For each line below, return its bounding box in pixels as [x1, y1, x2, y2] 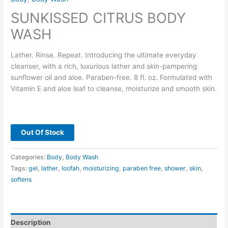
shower [164, 164, 186, 173]
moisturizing [83, 164, 120, 173]
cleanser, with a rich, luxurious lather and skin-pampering [11, 62, 197, 70]
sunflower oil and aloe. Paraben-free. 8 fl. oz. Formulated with [11, 73, 213, 81]
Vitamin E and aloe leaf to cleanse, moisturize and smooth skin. [11, 84, 217, 93]
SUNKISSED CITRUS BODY [11, 9, 186, 26]
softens [11, 176, 32, 184]
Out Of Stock [21, 128, 65, 137]
